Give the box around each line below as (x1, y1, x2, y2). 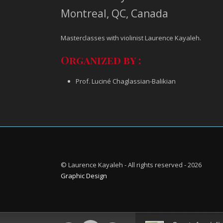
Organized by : (61, 53, 141, 67)
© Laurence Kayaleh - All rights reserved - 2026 (61, 160, 202, 169)
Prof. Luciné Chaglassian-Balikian (76, 77, 176, 86)
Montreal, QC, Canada (61, 6, 168, 20)
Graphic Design (61, 171, 107, 180)
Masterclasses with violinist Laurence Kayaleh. (61, 33, 201, 42)
